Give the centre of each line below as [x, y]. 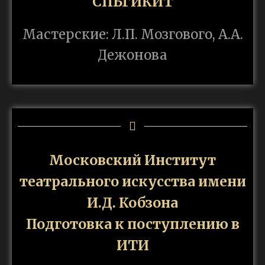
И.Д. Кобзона [132, 203]
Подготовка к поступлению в [132, 224]
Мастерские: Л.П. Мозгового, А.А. [132, 35]
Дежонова [132, 55]
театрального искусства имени [132, 182]
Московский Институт [132, 160]
